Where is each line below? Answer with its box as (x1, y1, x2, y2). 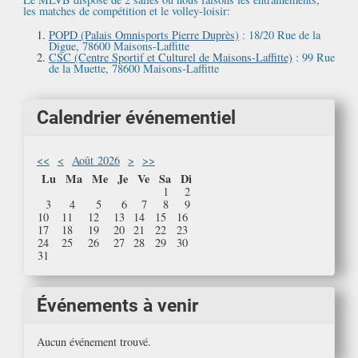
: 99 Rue (292, 50, 335, 66)
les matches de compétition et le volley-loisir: (22, 3, 230, 19)
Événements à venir (36, 294, 198, 317)
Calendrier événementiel (36, 105, 236, 129)
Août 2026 (71, 152, 120, 168)
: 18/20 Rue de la (238, 27, 320, 43)
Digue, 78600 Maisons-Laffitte (48, 38, 189, 54)
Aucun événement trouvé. (36, 334, 151, 350)
